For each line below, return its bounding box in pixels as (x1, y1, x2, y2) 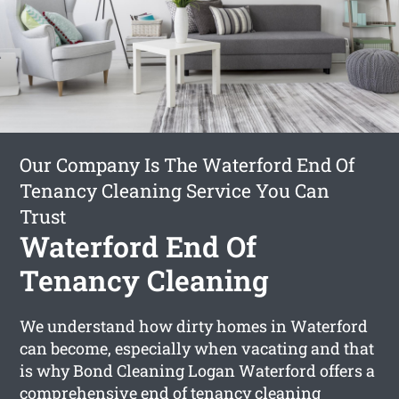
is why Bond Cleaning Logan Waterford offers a (20, 359, 376, 381)
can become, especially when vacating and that (20, 337, 375, 359)
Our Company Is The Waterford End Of (20, 151, 355, 177)
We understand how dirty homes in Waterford (20, 314, 369, 337)
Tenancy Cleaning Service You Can (20, 177, 330, 203)
